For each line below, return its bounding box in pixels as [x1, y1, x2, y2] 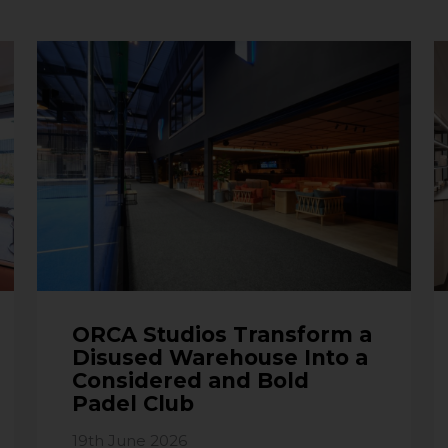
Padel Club [71, 390, 194, 416]
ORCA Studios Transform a [71, 321, 372, 347]
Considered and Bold [71, 367, 309, 393]
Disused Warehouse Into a [71, 344, 368, 370]
